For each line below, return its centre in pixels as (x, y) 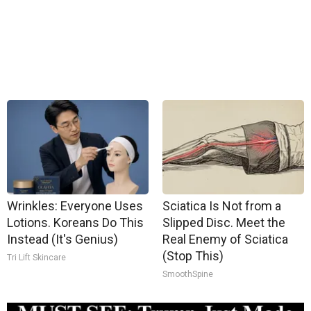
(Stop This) (193, 256)
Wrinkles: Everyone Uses (75, 206)
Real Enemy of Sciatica (225, 239)
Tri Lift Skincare (36, 258)
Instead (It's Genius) (62, 239)
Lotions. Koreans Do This (75, 222)
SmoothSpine (188, 274)
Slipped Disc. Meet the (224, 222)
